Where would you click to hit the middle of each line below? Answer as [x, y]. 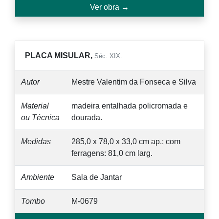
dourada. [87, 117]
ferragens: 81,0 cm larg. [112, 153]
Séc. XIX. [108, 56]
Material [35, 106]
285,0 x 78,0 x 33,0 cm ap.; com [126, 141]
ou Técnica [40, 117]
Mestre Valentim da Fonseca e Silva [134, 82]
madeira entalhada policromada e [130, 106]
